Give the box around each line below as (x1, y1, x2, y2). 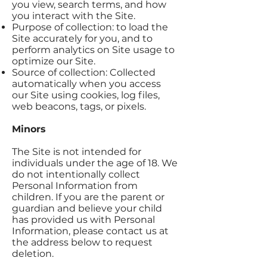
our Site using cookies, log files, (12, 89, 160, 101)
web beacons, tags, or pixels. (12, 101, 146, 112)
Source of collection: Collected (12, 67, 156, 78)
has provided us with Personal (12, 214, 155, 225)
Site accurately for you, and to (12, 33, 153, 44)
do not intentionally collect (12, 169, 140, 180)
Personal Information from (12, 180, 138, 191)
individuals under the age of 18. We (12, 157, 178, 169)
